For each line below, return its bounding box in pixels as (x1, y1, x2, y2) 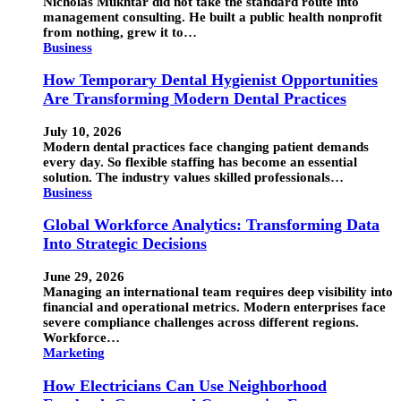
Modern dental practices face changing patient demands (43, 139, 369, 154)
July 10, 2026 (43, 124, 122, 139)
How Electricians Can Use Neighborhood (43, 376, 327, 395)
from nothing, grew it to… (43, 24, 197, 39)
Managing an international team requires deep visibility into (43, 285, 393, 299)
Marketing (43, 346, 105, 360)
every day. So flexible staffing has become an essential (43, 154, 357, 169)
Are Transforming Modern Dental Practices (43, 90, 346, 108)
